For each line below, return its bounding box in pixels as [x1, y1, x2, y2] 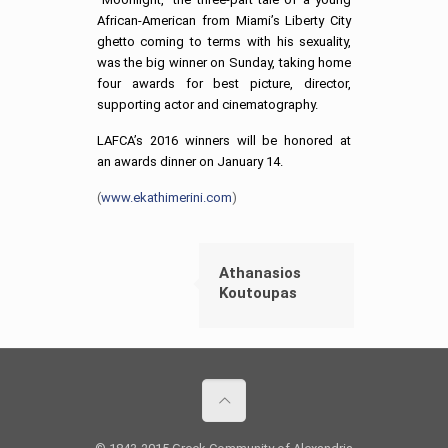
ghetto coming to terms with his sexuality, [96, 34, 352, 50]
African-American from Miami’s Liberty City [96, 13, 352, 29]
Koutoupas [219, 284, 297, 303]
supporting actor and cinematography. [96, 97, 318, 113]
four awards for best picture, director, [96, 76, 352, 92]
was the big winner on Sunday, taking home [96, 55, 352, 71]
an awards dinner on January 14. [96, 154, 283, 170]
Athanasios [219, 264, 301, 283]
